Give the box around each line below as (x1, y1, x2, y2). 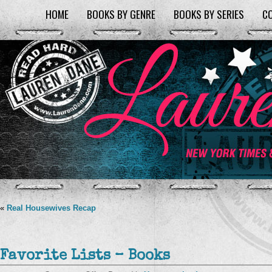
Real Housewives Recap (7, 203, 96, 212)
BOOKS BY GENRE (87, 6, 155, 22)
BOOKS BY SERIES (174, 6, 244, 22)
